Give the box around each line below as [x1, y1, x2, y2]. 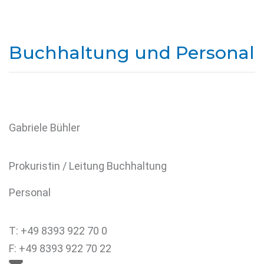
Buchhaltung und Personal [9, 42, 255, 64]
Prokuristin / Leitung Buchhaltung [9, 160, 167, 172]
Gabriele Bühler [9, 121, 80, 134]
